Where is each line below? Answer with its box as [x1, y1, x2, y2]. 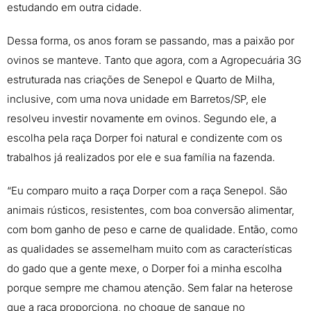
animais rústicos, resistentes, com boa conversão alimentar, [7, 203, 294, 217]
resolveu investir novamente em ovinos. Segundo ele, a [7, 112, 276, 126]
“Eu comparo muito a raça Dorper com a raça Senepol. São [7, 184, 287, 198]
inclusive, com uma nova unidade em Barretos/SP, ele [7, 92, 267, 106]
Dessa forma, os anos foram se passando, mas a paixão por [7, 34, 294, 48]
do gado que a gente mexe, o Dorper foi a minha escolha [7, 262, 282, 276]
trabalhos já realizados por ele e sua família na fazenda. [7, 151, 275, 165]
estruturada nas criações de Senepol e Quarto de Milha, [7, 73, 275, 87]
